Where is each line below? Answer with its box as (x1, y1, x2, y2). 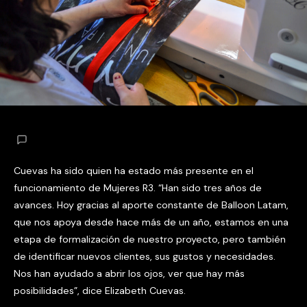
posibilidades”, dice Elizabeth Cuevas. (14, 284, 186, 297)
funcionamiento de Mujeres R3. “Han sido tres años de (14, 182, 262, 195)
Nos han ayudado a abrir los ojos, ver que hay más (14, 267, 245, 280)
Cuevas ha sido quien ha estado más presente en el (14, 164, 254, 177)
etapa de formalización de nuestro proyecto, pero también (14, 233, 286, 246)
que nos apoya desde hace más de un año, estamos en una (14, 216, 288, 229)
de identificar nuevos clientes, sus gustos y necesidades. (14, 250, 275, 263)
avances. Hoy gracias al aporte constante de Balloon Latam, (14, 199, 288, 212)
